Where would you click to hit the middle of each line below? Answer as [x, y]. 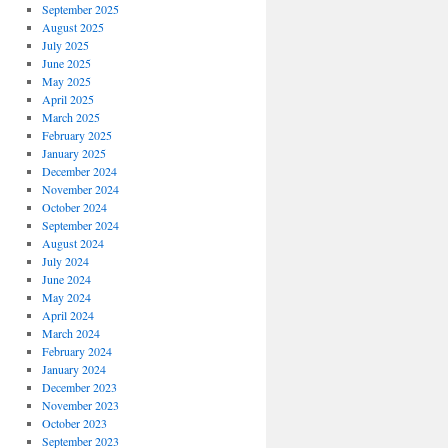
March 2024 [70, 333]
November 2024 [80, 189]
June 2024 [66, 279]
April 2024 [67, 315]
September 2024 [80, 225]
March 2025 [70, 117]
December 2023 [79, 387]
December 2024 [79, 171]
